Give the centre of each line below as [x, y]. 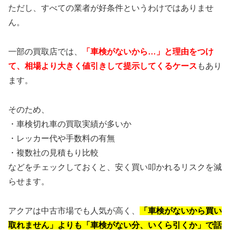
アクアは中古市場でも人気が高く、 [74, 210]
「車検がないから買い [181, 210]
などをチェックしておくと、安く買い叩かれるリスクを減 [115, 167]
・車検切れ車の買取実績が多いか [70, 124]
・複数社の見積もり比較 [53, 152]
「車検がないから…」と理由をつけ [148, 52]
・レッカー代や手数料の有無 [62, 138]
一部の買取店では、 [45, 52]
